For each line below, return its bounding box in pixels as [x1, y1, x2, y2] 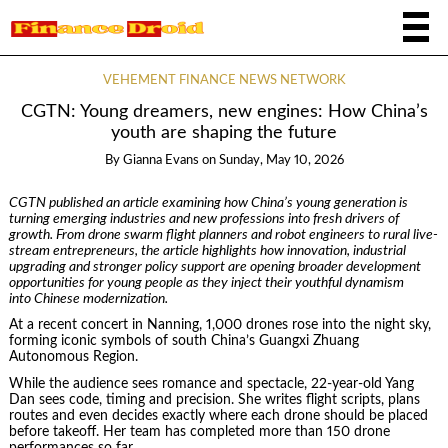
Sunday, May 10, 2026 [218, 154, 344, 168]
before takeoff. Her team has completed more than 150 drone [8, 424, 390, 439]
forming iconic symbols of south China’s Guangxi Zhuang [8, 334, 359, 349]
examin [161, 195, 204, 210]
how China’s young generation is [220, 195, 408, 210]
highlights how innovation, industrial [198, 243, 406, 258]
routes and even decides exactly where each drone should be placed [8, 408, 428, 423]
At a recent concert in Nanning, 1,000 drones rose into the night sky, [8, 318, 431, 333]
